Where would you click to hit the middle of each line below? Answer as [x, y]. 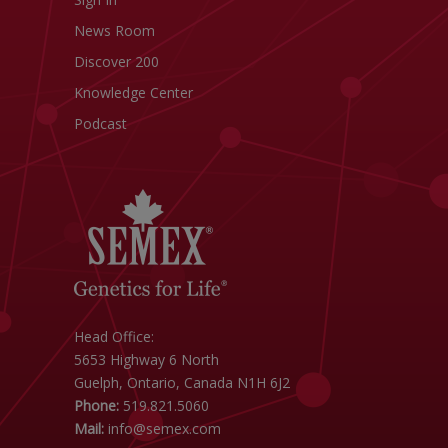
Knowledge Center [133, 92]
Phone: [96, 405]
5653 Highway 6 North [146, 359]
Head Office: [114, 336]
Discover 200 [116, 61]
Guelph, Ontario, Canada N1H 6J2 [182, 382]
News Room [114, 30]
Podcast [100, 123]
